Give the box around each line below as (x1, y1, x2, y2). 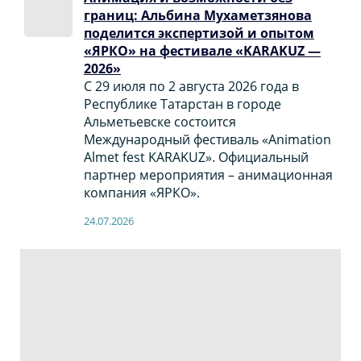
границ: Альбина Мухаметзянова (83, 6, 312, 25)
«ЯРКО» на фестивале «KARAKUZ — (83, 42, 321, 60)
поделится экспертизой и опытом (83, 24, 314, 43)
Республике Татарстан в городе (83, 95, 281, 114)
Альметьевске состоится (83, 113, 236, 131)
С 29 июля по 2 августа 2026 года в (83, 77, 299, 96)
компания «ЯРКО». (83, 184, 200, 202)
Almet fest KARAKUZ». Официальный (83, 148, 309, 167)
